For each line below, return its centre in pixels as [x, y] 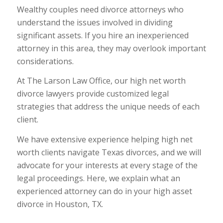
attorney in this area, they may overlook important [111, 48]
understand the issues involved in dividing [95, 22]
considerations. [45, 61]
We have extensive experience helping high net [105, 139]
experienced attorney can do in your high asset [104, 191]
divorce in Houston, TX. [60, 204]
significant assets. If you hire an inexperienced [103, 35]
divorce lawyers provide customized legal [93, 94]
